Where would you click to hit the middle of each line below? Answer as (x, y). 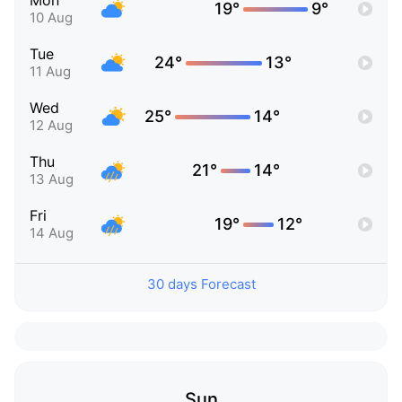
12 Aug (51, 126)
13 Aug (52, 179)
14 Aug (52, 233)
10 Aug (51, 18)
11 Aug (50, 72)
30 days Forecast (201, 284)
